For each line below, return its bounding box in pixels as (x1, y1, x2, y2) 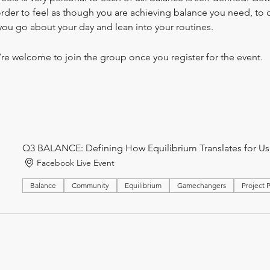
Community (72, 181, 110, 190)
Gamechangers (177, 181, 227, 190)
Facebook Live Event (37, 157, 115, 168)
